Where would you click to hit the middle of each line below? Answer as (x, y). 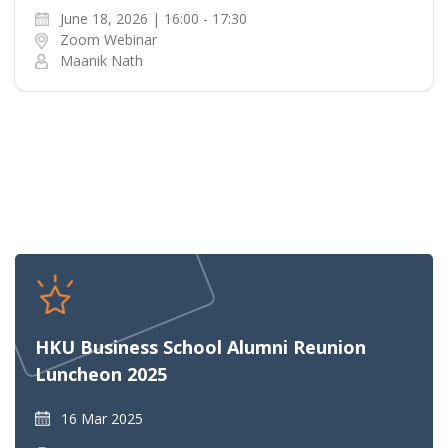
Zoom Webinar (108, 39)
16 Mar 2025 (102, 418)
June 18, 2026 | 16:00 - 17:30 (153, 18)
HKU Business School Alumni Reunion (200, 346)
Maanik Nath (101, 60)
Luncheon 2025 (101, 373)
